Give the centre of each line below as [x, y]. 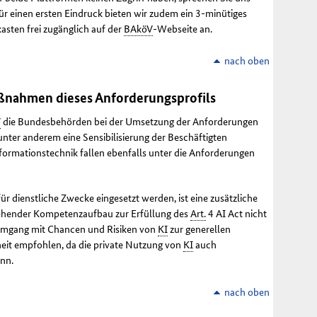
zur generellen [199, 229]
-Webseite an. [183, 29]
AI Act [229, 213]
